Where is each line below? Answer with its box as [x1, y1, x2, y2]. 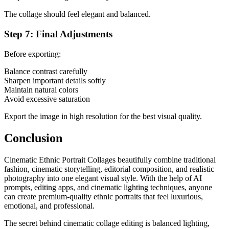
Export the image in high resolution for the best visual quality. [4, 111, 202, 121]
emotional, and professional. [4, 201, 95, 210]
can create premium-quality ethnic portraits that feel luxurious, [4, 192, 203, 201]
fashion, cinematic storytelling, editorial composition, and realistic [4, 164, 214, 173]
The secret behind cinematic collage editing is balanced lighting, [4, 218, 210, 227]
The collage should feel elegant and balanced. [4, 10, 151, 19]
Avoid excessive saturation [4, 94, 90, 103]
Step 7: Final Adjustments [4, 29, 112, 40]
